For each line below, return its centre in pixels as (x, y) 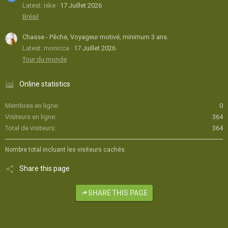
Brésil (31, 17)
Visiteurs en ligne (30, 117)
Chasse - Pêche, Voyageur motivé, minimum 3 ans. (95, 37)
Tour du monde (45, 60)
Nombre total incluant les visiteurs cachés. (66, 150)
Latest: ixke (39, 6)
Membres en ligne (31, 106)
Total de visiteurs (30, 128)
